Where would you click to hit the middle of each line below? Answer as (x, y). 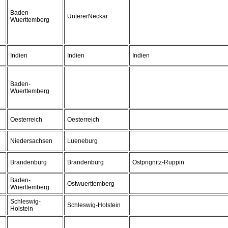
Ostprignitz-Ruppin (158, 162)
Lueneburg (82, 141)
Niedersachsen (31, 141)
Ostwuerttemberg (91, 184)
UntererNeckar (88, 16)
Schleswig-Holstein (94, 205)
